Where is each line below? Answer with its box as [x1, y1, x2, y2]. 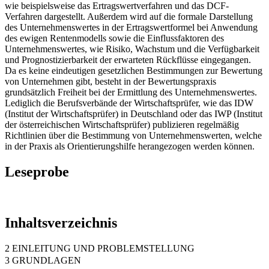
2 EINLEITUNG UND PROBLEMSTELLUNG [5, 243, 195, 253]
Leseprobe [5, 163, 69, 180]
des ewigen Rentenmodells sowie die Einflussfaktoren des [5, 32, 224, 43]
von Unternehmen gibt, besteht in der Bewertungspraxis [5, 76, 216, 86]
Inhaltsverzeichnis [5, 214, 117, 231]
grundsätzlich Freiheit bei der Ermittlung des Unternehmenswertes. [5, 86, 257, 97]
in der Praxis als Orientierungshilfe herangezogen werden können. [5, 141, 255, 151]
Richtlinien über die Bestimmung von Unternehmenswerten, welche [5, 130, 262, 141]
